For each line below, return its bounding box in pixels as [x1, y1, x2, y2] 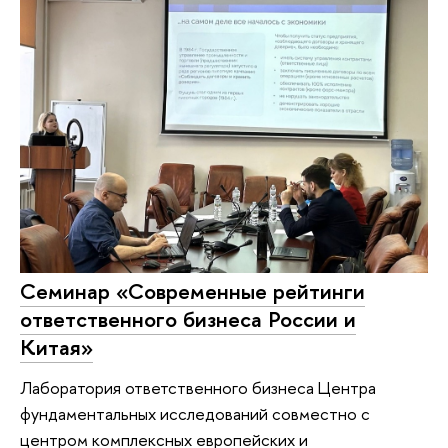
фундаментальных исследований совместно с [20, 401, 370, 425]
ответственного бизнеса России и [20, 304, 356, 335]
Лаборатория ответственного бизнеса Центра [20, 375, 376, 399]
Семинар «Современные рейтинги [20, 276, 365, 307]
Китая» [20, 332, 93, 363]
